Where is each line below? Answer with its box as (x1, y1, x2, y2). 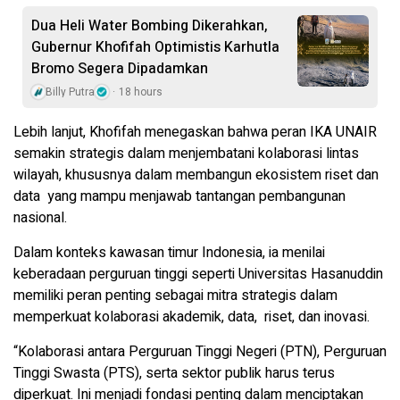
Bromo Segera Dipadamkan (31, 58, 208, 80)
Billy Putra (46, 84, 95, 101)
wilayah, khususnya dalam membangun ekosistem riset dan (13, 164, 379, 187)
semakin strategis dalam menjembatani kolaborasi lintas (13, 143, 359, 165)
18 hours (119, 84, 162, 101)
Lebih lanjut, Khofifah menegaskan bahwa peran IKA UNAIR (13, 121, 377, 144)
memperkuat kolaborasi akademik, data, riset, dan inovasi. (13, 306, 370, 329)
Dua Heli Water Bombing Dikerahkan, (31, 15, 268, 37)
